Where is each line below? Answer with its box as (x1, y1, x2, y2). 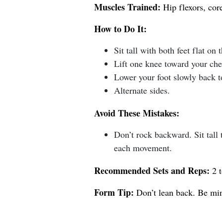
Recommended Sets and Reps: (94, 164, 210, 177)
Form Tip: (94, 186, 134, 199)
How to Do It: (94, 22, 147, 35)
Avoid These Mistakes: (94, 107, 179, 119)
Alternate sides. (113, 84, 170, 96)
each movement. (113, 142, 172, 154)
